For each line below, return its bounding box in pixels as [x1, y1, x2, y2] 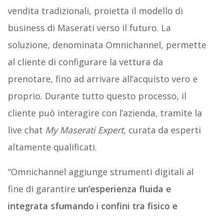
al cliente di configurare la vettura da [7, 55, 163, 68]
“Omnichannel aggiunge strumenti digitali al [7, 165, 194, 178]
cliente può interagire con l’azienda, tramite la [7, 107, 202, 119]
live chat [7, 124, 45, 136]
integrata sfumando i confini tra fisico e [7, 200, 178, 212]
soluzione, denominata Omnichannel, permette [7, 38, 206, 51]
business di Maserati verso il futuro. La [7, 21, 171, 34]
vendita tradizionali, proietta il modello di [7, 4, 183, 17]
